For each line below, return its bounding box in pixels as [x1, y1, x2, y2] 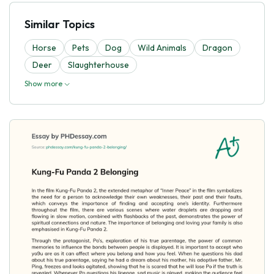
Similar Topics [24, 17, 95, 31]
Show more [24, 78, 64, 88]
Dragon [202, 42, 232, 53]
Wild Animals [138, 42, 187, 53]
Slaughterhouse [68, 59, 129, 70]
